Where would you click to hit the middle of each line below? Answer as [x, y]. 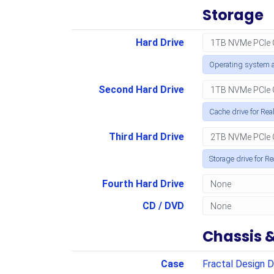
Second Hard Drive [141, 90]
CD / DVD [163, 206]
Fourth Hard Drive [143, 184]
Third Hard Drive [146, 137]
